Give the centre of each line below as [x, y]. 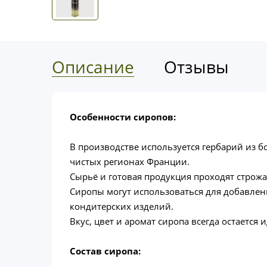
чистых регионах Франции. [130, 162]
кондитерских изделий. [122, 207]
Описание [93, 67]
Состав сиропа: [105, 251]
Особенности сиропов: [123, 117]
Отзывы [196, 67]
